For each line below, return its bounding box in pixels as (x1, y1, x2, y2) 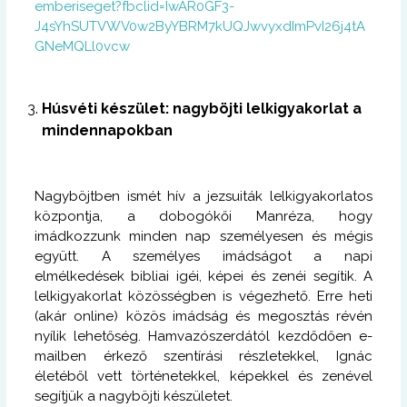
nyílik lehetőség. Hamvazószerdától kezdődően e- (35, 327, 372, 344)
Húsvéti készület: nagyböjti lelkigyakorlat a (42, 99, 362, 117)
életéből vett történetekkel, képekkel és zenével (35, 367, 372, 384)
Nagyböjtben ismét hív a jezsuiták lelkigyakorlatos (35, 187, 372, 204)
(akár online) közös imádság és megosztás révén (35, 307, 372, 324)
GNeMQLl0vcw (35, 37, 131, 55)
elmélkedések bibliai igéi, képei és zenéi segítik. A (35, 267, 372, 284)
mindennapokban (42, 121, 174, 139)
